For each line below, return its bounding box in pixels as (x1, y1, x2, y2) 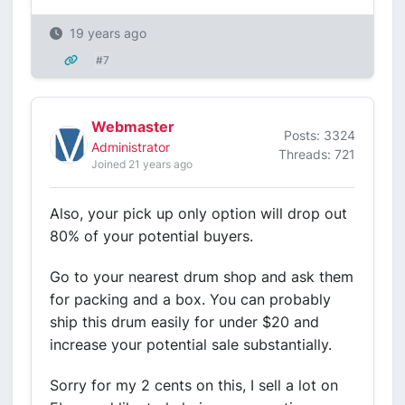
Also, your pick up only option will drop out (50, 204, 347, 222)
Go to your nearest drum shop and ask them (50, 268, 353, 286)
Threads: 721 (278, 146, 355, 162)
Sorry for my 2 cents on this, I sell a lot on (50, 376, 338, 394)
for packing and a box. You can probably (50, 290, 331, 308)
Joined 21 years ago (91, 157, 193, 171)
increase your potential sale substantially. (50, 335, 332, 353)
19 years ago (70, 25, 146, 41)
